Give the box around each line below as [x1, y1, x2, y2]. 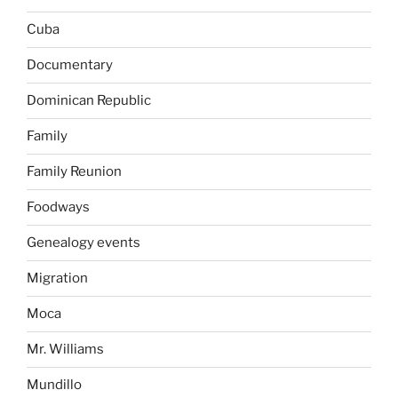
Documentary [27, 57, 113, 74]
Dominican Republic [27, 92, 151, 109]
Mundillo [27, 377, 82, 394]
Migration [27, 270, 88, 287]
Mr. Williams [27, 341, 104, 358]
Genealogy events [27, 235, 140, 251]
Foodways [27, 199, 90, 216]
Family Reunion [27, 163, 122, 180]
